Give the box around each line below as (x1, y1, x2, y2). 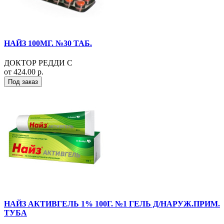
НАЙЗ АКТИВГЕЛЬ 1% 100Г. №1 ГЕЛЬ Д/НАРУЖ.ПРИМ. (4, 199, 220, 208)
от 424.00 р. (4, 67, 43, 76)
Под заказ (8, 77, 38, 85)
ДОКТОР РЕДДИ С (4, 58, 72, 67)
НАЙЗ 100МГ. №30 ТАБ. (4, 38, 92, 47)
